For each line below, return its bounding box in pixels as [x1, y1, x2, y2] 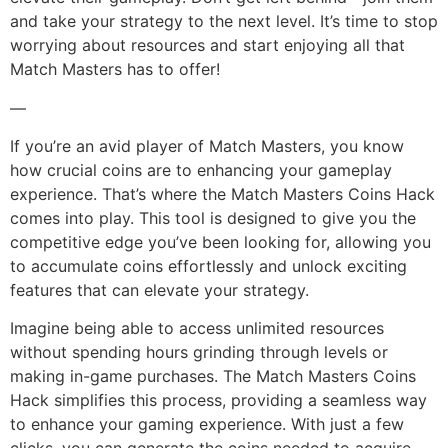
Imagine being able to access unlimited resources [10, 318, 384, 339]
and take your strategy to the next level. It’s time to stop [10, 11, 438, 32]
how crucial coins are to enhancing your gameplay [10, 159, 392, 180]
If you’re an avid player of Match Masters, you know [10, 135, 404, 156]
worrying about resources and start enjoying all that [10, 35, 405, 56]
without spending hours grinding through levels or [10, 342, 388, 363]
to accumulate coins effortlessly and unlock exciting [10, 255, 407, 276]
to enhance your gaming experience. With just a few [10, 414, 404, 435]
